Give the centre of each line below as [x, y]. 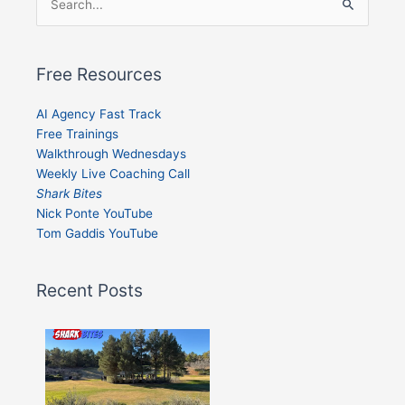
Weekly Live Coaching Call [113, 173]
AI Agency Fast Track [99, 113]
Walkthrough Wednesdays [111, 153]
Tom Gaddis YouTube [97, 233]
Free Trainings [77, 133]
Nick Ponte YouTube [94, 213]
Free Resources [99, 74]
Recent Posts [89, 290]
